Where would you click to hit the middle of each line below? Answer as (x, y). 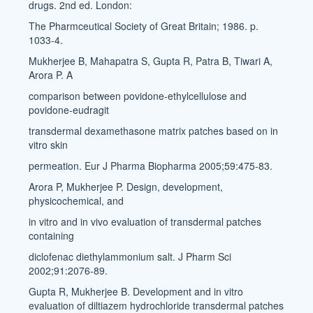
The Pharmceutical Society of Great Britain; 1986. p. (144, 26)
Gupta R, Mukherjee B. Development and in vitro (136, 291)
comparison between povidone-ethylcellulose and (138, 96)
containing (52, 235)
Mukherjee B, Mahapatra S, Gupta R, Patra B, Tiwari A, (151, 61)
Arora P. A (51, 75)
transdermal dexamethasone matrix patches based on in (154, 131)
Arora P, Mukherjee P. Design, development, (126, 187)
